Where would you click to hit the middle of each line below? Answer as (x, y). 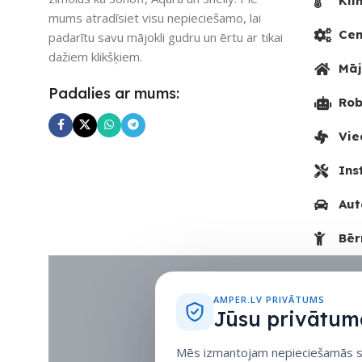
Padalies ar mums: (114, 93)
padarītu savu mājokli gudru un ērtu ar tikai (166, 37)
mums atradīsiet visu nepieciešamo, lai (155, 17)
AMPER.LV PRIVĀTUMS (269, 300)
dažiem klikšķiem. (95, 56)
